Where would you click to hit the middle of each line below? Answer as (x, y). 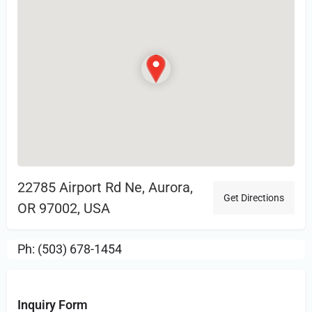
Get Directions (254, 198)
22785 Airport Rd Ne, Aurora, (105, 188)
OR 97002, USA (64, 209)
